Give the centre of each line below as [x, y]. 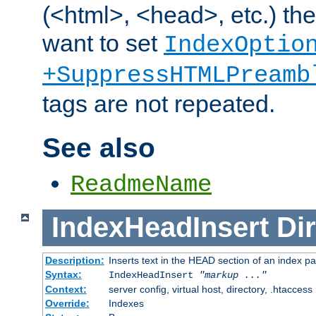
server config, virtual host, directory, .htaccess [210, 289]
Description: [74, 260]
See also [99, 148]
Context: [66, 289]
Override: [67, 303]
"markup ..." [232, 275]
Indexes [126, 303]
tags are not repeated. [159, 104]
